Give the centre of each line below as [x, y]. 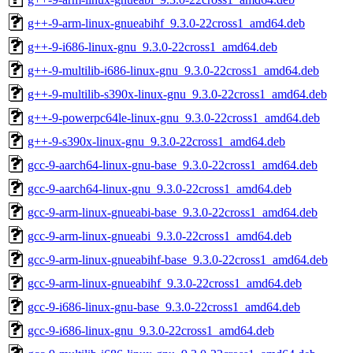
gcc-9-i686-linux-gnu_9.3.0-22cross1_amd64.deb [151, 330]
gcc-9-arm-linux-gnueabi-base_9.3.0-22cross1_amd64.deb [173, 212]
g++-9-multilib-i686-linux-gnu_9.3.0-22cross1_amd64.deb [173, 70]
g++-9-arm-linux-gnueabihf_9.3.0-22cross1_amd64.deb [166, 23]
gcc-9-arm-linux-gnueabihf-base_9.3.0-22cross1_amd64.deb [178, 259]
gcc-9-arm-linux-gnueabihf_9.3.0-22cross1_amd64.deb [165, 283]
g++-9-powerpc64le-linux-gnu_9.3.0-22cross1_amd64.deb [174, 117]
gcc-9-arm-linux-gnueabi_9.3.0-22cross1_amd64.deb [160, 236]
